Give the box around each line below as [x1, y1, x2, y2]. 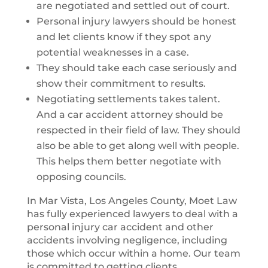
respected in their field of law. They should [36, 124, 240, 136]
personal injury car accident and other [26, 221, 214, 233]
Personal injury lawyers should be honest [36, 16, 236, 27]
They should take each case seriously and [36, 62, 237, 74]
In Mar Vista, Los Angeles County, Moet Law [26, 195, 237, 206]
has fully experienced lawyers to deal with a [26, 208, 238, 220]
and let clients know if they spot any [36, 31, 211, 42]
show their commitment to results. [36, 78, 206, 89]
